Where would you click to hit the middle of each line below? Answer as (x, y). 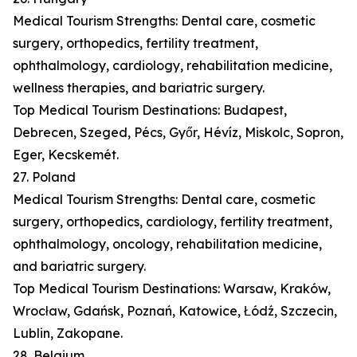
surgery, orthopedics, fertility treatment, (135, 43)
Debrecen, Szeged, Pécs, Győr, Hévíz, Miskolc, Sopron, (178, 133)
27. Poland (44, 177)
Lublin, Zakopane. (68, 333)
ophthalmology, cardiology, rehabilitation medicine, (173, 66)
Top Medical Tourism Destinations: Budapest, (150, 110)
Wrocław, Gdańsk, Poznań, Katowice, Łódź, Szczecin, (175, 311)
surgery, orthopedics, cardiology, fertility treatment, (173, 222)
